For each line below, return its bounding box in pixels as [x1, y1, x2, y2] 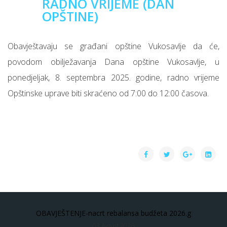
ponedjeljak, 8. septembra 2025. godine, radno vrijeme [8, 72, 219, 83]
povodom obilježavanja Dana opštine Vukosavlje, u [8, 56, 219, 67]
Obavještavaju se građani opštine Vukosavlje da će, [8, 41, 219, 52]
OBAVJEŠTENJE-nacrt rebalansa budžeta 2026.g [36, 208, 191, 218]
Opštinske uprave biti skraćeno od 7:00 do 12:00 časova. [8, 88, 209, 99]
